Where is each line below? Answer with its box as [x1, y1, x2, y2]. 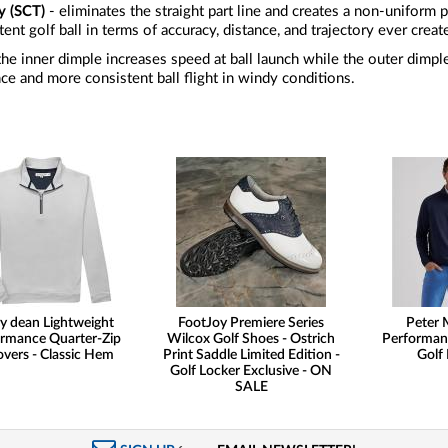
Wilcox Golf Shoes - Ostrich [167, 331, 335, 346]
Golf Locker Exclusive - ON [170, 363, 332, 378]
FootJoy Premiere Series [178, 315, 324, 330]
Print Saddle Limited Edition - [162, 347, 340, 362]
